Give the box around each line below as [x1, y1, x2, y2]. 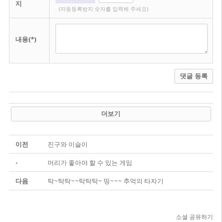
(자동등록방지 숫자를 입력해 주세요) [58, 6, 148, 12]
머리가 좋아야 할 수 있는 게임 [47, 159, 132, 166]
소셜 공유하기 [176, 214, 214, 221]
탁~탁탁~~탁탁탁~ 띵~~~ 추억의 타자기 [47, 177, 164, 185]
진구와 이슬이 [47, 141, 88, 148]
